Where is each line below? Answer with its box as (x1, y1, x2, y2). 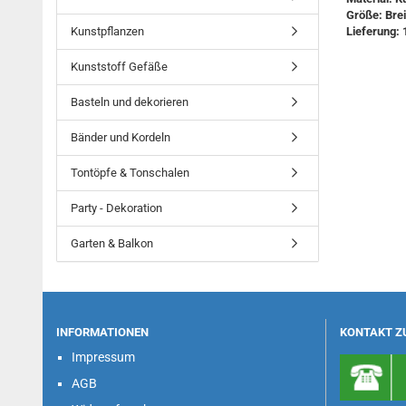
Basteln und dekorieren (71, 95, 188, 109)
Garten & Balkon (71, 237, 153, 250)
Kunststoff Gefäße (71, 60, 168, 73)
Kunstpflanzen (71, 24, 144, 38)
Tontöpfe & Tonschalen (71, 166, 189, 179)
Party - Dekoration (71, 201, 162, 215)
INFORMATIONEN (56, 325, 149, 339)
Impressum (72, 350, 135, 364)
